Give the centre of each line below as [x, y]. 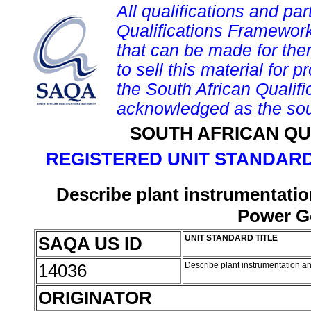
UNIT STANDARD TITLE [231, 238]
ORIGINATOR [95, 298]
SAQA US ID [90, 244]
